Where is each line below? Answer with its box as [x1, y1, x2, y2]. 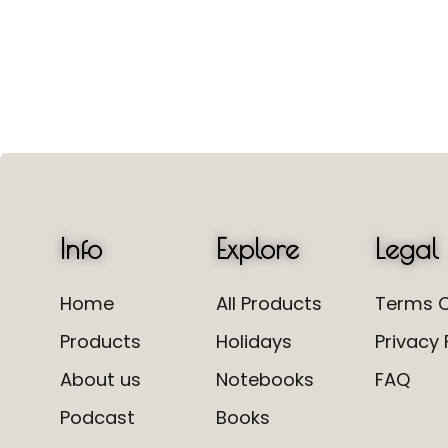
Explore [215, 232, 299, 265]
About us [60, 367, 141, 392]
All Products [215, 291, 322, 316]
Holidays [215, 329, 292, 354]
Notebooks [215, 367, 314, 392]
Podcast [60, 405, 135, 430]
